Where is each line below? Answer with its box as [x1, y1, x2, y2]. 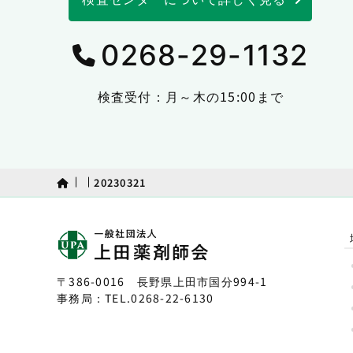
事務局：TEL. [57, 290, 132, 307]
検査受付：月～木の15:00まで [97, 86, 284, 106]
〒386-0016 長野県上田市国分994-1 [57, 273, 268, 290]
